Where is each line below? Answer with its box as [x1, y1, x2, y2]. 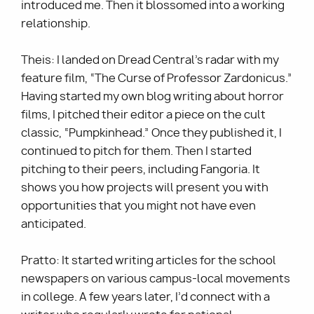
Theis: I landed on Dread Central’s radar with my [21, 53, 279, 68]
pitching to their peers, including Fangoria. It [21, 162, 260, 177]
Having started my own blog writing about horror [21, 89, 284, 104]
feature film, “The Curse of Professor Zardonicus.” [21, 71, 292, 86]
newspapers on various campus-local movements [21, 271, 290, 287]
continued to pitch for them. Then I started [21, 144, 252, 159]
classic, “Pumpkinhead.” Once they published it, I [21, 125, 282, 141]
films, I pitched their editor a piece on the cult [21, 107, 266, 123]
